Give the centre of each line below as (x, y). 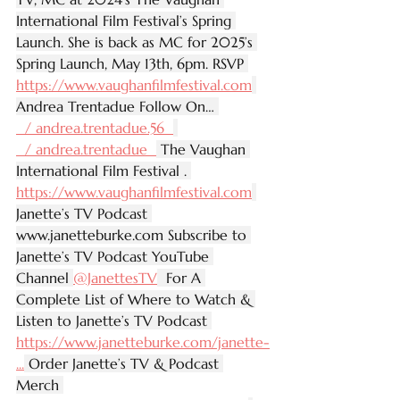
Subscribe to (207, 235)
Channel (45, 278)
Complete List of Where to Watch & (136, 299)
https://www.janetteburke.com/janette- (143, 342)
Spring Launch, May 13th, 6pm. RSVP (132, 63)
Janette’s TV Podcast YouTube (115, 256)
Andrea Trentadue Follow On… (117, 106)
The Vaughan (203, 149)
